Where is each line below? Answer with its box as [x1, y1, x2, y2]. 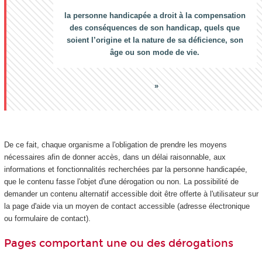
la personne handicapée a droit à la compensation [64, 11, 246, 20]
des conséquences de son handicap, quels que [70, 23, 240, 33]
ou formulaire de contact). [4, 213, 91, 223]
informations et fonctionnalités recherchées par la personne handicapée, [4, 164, 247, 174]
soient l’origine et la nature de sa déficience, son [66, 36, 243, 45]
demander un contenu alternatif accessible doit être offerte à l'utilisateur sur [4, 189, 258, 198]
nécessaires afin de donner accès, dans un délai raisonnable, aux [4, 152, 226, 161]
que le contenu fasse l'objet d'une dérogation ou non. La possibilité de [4, 177, 239, 186]
